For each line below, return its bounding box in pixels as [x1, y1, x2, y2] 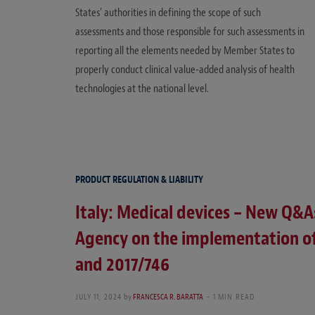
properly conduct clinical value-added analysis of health [75, 63, 295, 77]
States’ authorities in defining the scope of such [75, 6, 261, 20]
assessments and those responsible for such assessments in [75, 25, 304, 39]
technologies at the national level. [75, 82, 209, 96]
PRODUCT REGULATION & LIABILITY [75, 173, 203, 186]
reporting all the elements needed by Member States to [75, 44, 295, 58]
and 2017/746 [75, 252, 169, 276]
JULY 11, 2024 [75, 290, 122, 302]
